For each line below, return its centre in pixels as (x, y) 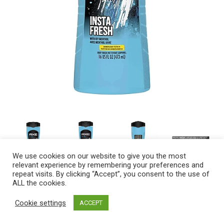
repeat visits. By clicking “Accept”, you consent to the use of (111, 174)
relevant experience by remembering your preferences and (108, 165)
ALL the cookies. (39, 183)
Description (29, 197)
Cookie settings (40, 203)
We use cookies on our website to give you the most (99, 156)
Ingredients (84, 197)
